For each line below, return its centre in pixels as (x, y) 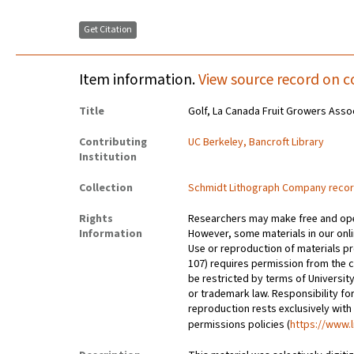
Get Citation (108, 30)
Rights (96, 219)
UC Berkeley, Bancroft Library (256, 143)
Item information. (139, 80)
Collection (106, 188)
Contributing (113, 143)
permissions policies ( (239, 325)
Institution (108, 158)
